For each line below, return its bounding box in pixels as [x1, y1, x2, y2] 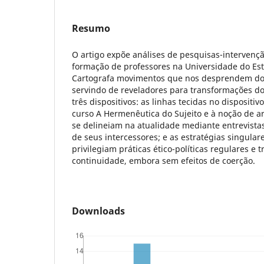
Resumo [72, 22, 110, 35]
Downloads [72, 204, 125, 218]
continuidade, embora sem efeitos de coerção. [72, 155, 255, 167]
